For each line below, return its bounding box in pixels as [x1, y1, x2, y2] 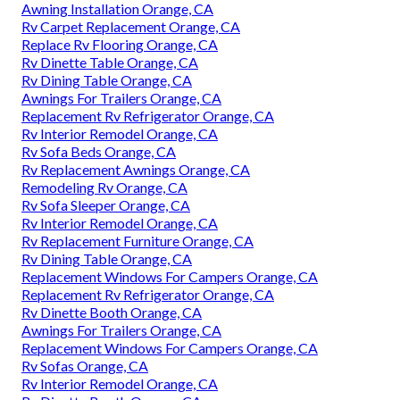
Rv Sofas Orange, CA [21, 357, 148, 375]
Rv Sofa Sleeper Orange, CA [21, 196, 190, 214]
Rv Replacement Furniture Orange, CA [21, 232, 254, 250]
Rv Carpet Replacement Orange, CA [21, 18, 240, 36]
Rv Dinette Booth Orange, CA [21, 304, 202, 321]
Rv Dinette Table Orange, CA [21, 54, 198, 71]
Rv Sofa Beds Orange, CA [21, 143, 176, 161]
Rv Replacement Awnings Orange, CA [21, 161, 250, 179]
